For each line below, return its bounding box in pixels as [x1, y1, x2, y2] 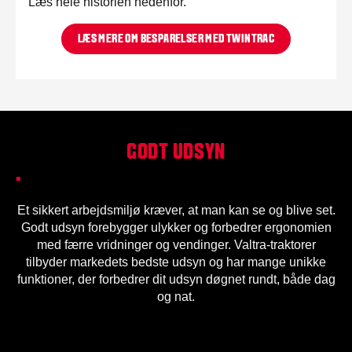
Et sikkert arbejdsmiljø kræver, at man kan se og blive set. [16, 203, 335, 217]
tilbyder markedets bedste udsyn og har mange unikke [26, 255, 326, 269]
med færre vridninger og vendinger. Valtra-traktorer [36, 237, 316, 251]
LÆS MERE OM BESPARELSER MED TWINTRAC [77, 34, 275, 46]
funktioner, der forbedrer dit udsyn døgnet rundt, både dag [16, 272, 335, 286]
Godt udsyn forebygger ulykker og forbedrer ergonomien [20, 220, 332, 234]
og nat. [157, 289, 195, 303]
